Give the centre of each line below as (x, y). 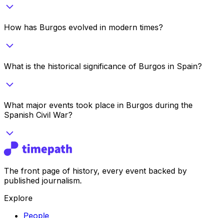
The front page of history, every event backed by (95, 171)
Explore (18, 198)
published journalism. (43, 180)
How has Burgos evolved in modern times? (83, 27)
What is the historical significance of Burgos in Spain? (103, 66)
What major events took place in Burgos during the (98, 105)
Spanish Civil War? (38, 115)
